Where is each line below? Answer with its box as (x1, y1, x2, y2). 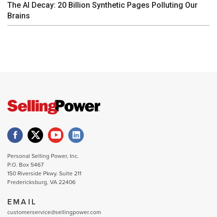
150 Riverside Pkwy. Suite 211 (7, 170, 81, 177)
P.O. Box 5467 (7, 161, 44, 168)
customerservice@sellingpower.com (7, 208, 101, 216)
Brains (7, 11, 30, 20)
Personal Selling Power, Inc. (7, 152, 79, 159)
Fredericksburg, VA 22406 (7, 178, 76, 186)
